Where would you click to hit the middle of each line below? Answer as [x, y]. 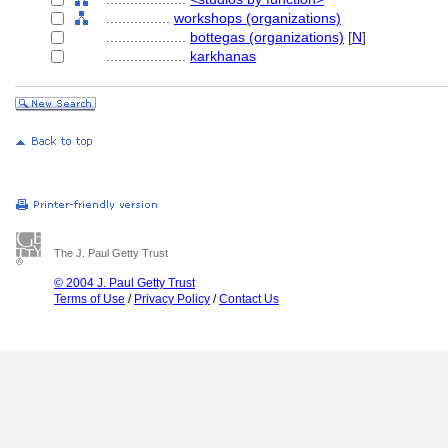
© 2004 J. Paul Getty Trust [124, 283]
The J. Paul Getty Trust [111, 253]
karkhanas [223, 56]
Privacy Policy [172, 299]
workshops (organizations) [257, 18]
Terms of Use [89, 299]
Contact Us [249, 299]
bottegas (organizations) [267, 37]
